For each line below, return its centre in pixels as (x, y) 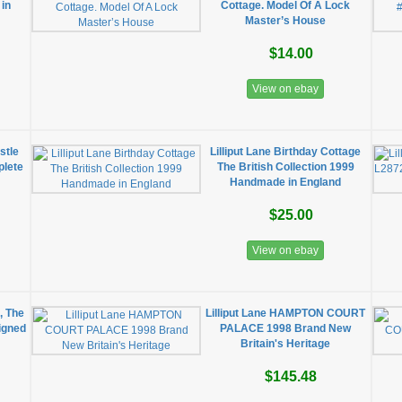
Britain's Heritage (286, 344)
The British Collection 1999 (285, 167)
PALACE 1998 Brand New (286, 328)
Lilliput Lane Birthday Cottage (286, 152)
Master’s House (286, 21)
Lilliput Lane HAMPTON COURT (286, 313)
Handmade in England (286, 182)
